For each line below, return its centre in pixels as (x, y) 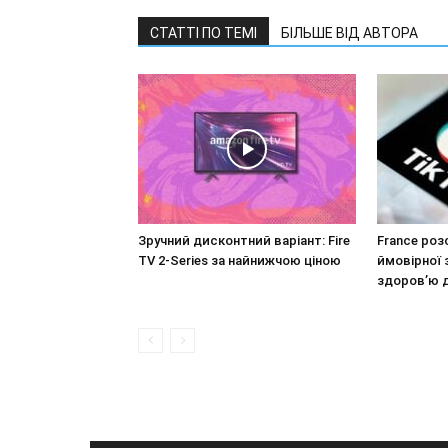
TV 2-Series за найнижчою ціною (239, 260)
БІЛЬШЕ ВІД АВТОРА (349, 32)
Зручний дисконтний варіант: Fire (244, 240)
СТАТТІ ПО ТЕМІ (203, 32)
